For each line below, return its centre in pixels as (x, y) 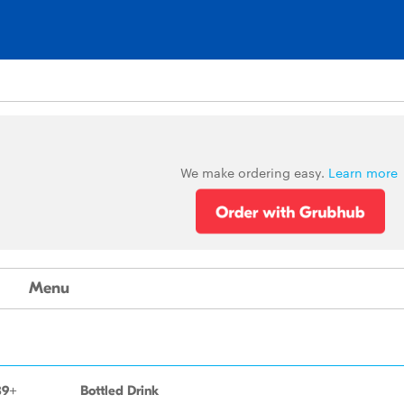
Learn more (363, 172)
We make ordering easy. (254, 172)
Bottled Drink (119, 390)
